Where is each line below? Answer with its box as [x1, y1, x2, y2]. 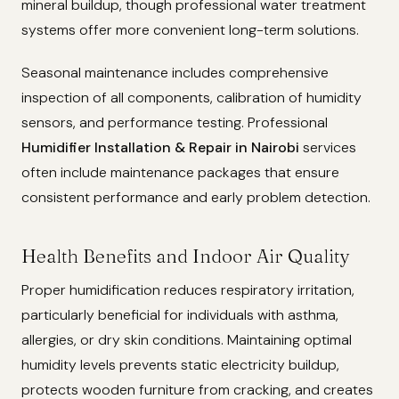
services [299, 137, 356, 157]
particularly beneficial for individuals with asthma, [21, 305, 338, 324]
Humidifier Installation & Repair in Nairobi [21, 137, 299, 157]
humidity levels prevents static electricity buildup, [21, 354, 339, 374]
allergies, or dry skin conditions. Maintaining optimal [21, 330, 352, 349]
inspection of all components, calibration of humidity [21, 87, 362, 107]
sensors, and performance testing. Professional [21, 112, 328, 132]
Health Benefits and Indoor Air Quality [21, 244, 349, 267]
